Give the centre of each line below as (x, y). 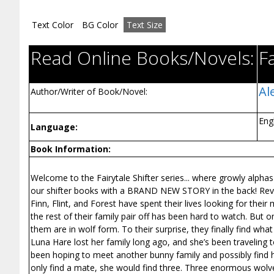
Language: (54, 127)
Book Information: (71, 149)
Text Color (53, 25)
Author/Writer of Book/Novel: (89, 92)
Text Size (145, 25)
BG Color (100, 25)
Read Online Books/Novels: (143, 58)
